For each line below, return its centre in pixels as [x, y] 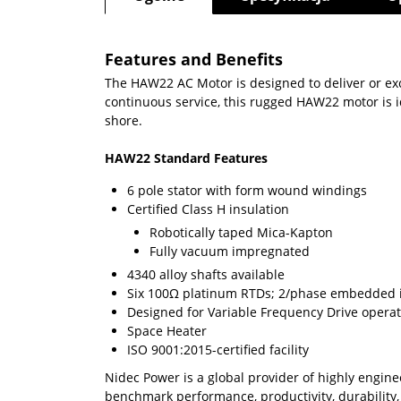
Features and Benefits [194, 59]
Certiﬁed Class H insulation [208, 209]
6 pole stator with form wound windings [252, 190]
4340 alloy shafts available [206, 274]
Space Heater [167, 330]
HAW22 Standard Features [186, 158]
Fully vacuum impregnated [230, 251]
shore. [124, 120]
